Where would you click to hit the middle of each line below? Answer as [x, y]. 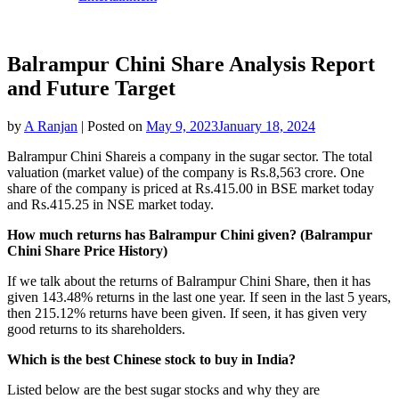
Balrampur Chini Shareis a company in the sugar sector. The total [190, 156]
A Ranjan [51, 126]
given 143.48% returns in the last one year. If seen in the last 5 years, [199, 297]
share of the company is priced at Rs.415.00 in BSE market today [191, 188]
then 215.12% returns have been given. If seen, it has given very [187, 313]
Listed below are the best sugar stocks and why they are [163, 389]
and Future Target [91, 88]
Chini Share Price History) [87, 250]
